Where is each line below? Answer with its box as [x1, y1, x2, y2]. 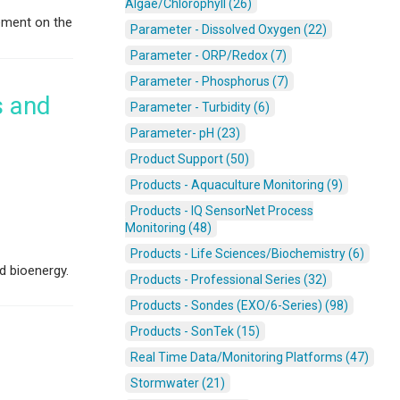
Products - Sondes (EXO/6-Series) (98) [130, 298, 348, 313]
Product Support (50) [130, 152, 249, 167]
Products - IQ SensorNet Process [130, 204, 313, 219]
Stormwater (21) [130, 376, 225, 391]
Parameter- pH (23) [130, 126, 240, 141]
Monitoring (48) [125, 221, 212, 236]
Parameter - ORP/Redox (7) [130, 48, 287, 63]
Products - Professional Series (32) [130, 272, 327, 287]
